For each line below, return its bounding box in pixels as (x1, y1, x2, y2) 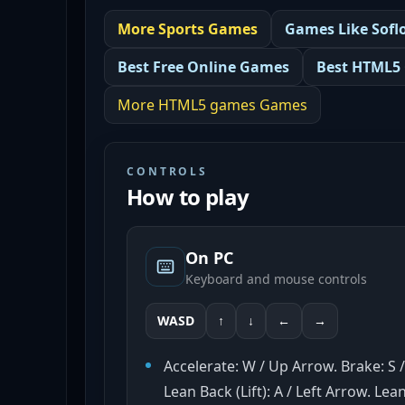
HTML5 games (158, 95, 256, 115)
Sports (158, 19, 204, 39)
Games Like (285, 19, 372, 39)
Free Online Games (153, 57, 289, 77)
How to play (127, 182, 250, 212)
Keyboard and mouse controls (185, 270, 367, 287)
